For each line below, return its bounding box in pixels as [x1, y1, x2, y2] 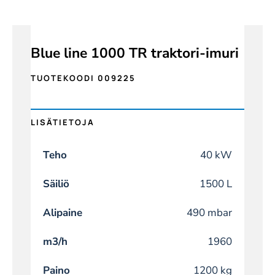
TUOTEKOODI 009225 [30, 72, 136, 84]
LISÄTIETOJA [30, 117, 95, 128]
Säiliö [42, 177, 69, 192]
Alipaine [42, 206, 82, 220]
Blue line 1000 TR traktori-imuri [30, 44, 239, 63]
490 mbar [186, 206, 232, 220]
